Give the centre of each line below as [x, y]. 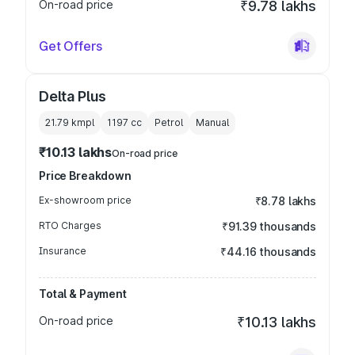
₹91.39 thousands [269, 226]
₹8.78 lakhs [285, 201]
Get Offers [71, 46]
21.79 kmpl [70, 122]
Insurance [63, 251]
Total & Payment [83, 294]
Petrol [169, 122]
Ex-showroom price [85, 200]
